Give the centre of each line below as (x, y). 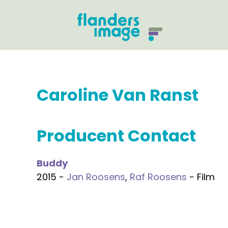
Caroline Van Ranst (118, 95)
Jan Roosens (96, 177)
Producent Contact (116, 136)
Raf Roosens (158, 177)
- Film (201, 177)
